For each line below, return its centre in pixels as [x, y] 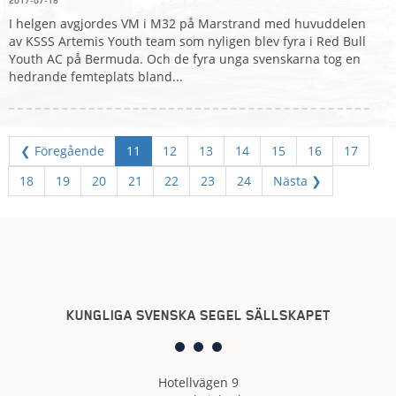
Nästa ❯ [297, 180]
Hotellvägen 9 [198, 382]
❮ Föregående [62, 150]
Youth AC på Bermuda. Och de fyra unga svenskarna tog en [185, 58]
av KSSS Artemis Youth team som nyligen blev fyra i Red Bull [187, 41]
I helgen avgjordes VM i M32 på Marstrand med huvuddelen [187, 23]
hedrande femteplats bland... [96, 76]
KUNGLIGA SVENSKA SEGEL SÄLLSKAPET [198, 315]
